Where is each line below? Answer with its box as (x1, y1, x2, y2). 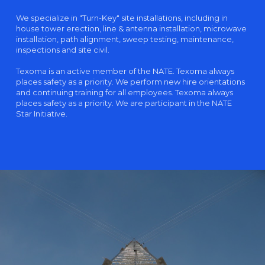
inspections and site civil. (15, 45, 109, 54)
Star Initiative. (15, 109, 67, 118)
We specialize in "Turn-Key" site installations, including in (15, 13, 228, 22)
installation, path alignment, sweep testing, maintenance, (15, 34, 234, 44)
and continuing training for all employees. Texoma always (15, 88, 233, 97)
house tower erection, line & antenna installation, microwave (15, 24, 247, 33)
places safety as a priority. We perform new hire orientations (15, 77, 245, 86)
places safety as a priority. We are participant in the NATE (15, 98, 232, 108)
